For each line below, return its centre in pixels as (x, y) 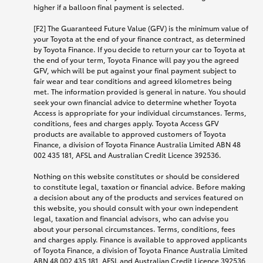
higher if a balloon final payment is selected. (109, 7)
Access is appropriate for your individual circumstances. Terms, (140, 113)
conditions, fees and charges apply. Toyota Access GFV (126, 123)
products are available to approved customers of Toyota (130, 134)
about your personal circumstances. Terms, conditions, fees (134, 229)
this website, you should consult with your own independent (136, 208)
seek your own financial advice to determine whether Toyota (135, 102)
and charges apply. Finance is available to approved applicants (140, 240)
